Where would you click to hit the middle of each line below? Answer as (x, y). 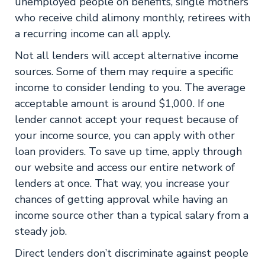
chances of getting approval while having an (121, 199)
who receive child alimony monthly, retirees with (132, 18)
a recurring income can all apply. (93, 34)
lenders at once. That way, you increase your (122, 183)
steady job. (41, 231)
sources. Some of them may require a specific (124, 72)
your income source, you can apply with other (125, 135)
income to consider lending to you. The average (130, 88)
